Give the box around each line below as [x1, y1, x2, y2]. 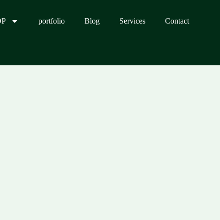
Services [119, 17, 145, 25]
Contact [165, 17, 189, 25]
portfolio [38, 17, 65, 25]
